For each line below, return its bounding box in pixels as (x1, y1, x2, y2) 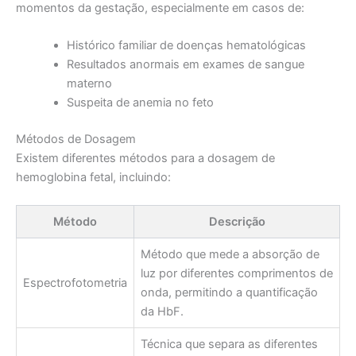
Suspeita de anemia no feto (66, 95, 214, 110)
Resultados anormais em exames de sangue (66, 56, 304, 72)
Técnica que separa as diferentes (141, 337, 318, 352)
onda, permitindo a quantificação (141, 285, 318, 300)
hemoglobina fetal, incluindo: (16, 169, 171, 184)
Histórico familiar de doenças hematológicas (66, 37, 306, 52)
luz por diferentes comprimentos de (141, 266, 333, 281)
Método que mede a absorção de (141, 247, 319, 262)
